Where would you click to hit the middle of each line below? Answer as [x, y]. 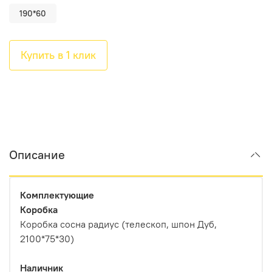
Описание [37, 155]
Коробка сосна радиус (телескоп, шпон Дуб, [118, 224]
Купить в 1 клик [58, 55]
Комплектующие [57, 195]
